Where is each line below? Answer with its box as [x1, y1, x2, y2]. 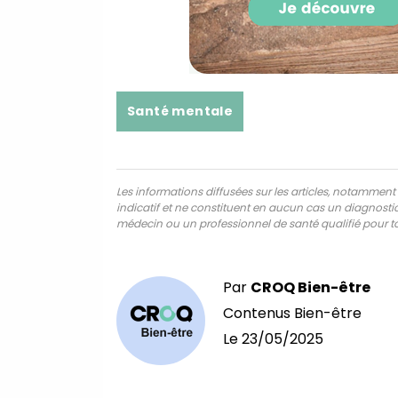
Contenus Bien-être [223, 302, 362, 323]
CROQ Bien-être [251, 276, 370, 298]
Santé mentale [127, 101, 234, 120]
